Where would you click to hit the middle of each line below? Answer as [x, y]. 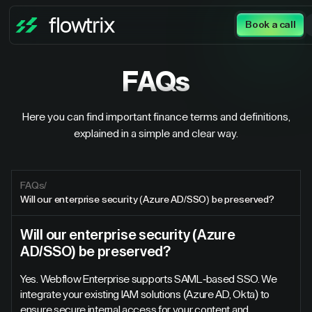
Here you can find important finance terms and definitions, [156, 117]
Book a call [271, 25]
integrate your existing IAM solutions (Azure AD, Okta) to [145, 295]
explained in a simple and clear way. [156, 134]
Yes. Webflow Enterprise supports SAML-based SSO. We [149, 279]
